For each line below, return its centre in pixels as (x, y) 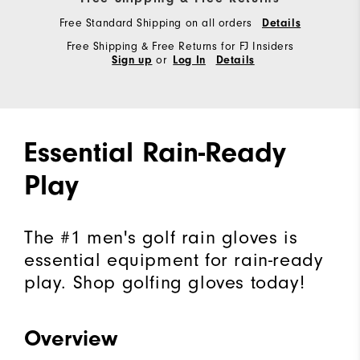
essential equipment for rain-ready (174, 260)
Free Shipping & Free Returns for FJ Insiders (180, 47)
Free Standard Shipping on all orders (157, 23)
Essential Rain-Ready (155, 153)
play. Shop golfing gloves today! (165, 282)
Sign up (132, 61)
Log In (189, 61)
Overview (71, 339)
